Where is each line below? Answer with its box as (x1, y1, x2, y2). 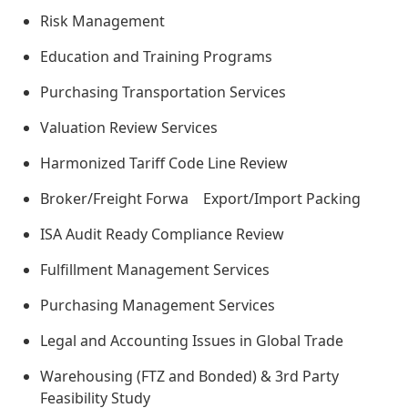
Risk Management (40, 11, 165, 32)
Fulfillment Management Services (40, 260, 270, 280)
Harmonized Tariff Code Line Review (40, 153, 288, 174)
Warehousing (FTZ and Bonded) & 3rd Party (40, 366, 339, 387)
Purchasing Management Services (40, 295, 275, 316)
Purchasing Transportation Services (40, 82, 286, 103)
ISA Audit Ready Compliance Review (40, 224, 284, 245)
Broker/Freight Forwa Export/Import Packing (40, 189, 361, 209)
